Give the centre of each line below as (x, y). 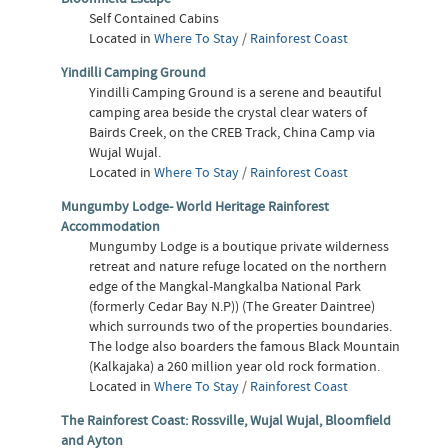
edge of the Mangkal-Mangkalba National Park (225, 286)
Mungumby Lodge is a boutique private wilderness (239, 246)
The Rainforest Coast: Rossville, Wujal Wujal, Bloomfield (226, 420)
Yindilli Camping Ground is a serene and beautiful (236, 92)
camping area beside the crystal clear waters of (228, 112)
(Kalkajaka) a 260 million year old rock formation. (235, 366)
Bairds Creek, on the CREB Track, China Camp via (232, 132)
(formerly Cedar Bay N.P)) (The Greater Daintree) (232, 306)
